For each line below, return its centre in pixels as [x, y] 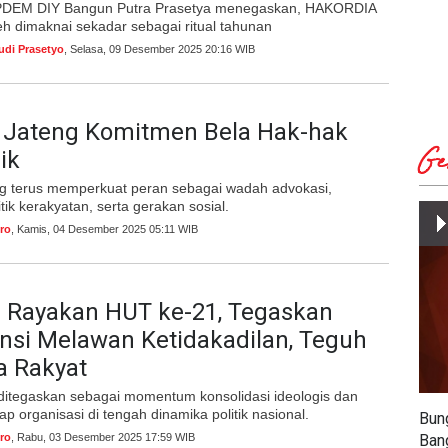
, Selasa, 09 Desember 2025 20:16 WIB [159, 49]
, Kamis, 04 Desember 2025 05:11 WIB [104, 229]
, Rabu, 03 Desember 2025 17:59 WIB [103, 437]
